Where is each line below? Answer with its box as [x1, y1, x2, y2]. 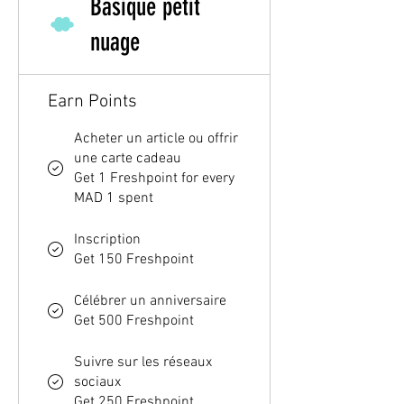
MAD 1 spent [74, 189, 153, 208]
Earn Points [48, 91, 137, 114]
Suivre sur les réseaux [74, 353, 212, 372]
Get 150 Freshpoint [74, 251, 194, 270]
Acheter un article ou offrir [74, 130, 238, 149]
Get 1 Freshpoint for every [74, 170, 234, 188]
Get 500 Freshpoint [74, 312, 194, 331]
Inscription [74, 231, 141, 250]
